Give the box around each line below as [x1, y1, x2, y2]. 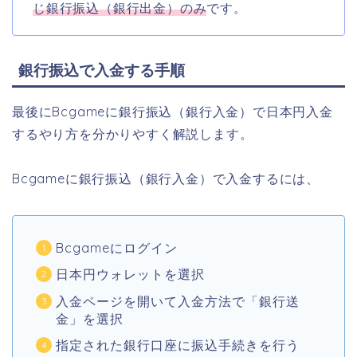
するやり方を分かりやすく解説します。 [12, 126, 253, 143]
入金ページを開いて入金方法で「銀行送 [56, 292, 300, 309]
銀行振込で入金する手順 [18, 61, 185, 80]
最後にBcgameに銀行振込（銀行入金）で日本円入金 [12, 104, 333, 120]
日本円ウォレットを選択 [56, 266, 205, 283]
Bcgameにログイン [56, 240, 178, 257]
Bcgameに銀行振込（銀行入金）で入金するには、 [12, 171, 320, 187]
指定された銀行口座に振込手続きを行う [56, 336, 300, 353]
